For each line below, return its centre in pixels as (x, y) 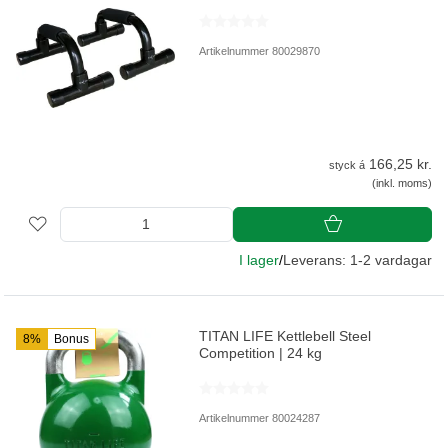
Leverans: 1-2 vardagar (357, 259)
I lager (259, 259)
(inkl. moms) (402, 182)
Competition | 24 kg (261, 352)
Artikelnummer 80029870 (260, 51)
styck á (347, 164)
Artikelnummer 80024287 (260, 417)
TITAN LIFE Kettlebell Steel (285, 335)
